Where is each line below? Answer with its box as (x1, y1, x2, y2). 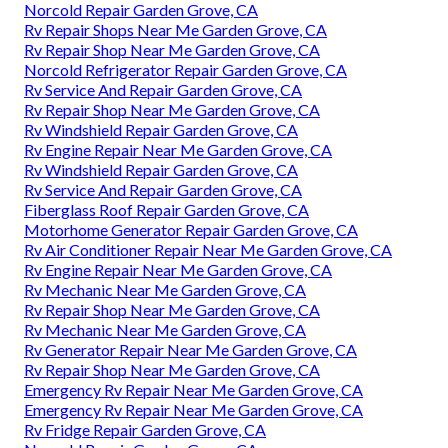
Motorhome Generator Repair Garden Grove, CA (24, 220, 358, 240)
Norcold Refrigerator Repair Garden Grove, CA (24, 60, 347, 80)
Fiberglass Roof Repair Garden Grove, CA (24, 200, 309, 220)
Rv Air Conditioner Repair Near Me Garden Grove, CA (24, 240, 392, 260)
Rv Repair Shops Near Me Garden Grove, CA (24, 20, 327, 40)
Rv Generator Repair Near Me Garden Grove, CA (24, 340, 357, 360)
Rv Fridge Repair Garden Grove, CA (24, 420, 266, 440)
